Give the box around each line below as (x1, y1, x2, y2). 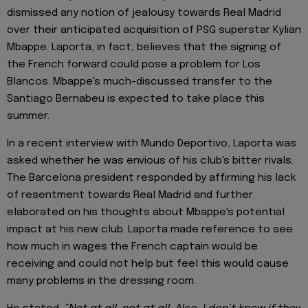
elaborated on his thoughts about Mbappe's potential (7, 206, 285, 218)
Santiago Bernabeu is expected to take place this (7, 93, 265, 104)
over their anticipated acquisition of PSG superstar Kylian (7, 24, 301, 36)
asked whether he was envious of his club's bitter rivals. (7, 155, 294, 166)
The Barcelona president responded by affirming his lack (7, 172, 296, 184)
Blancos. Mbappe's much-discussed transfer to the (7, 76, 272, 87)
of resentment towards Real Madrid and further (7, 189, 253, 201)
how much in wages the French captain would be (7, 241, 258, 252)
